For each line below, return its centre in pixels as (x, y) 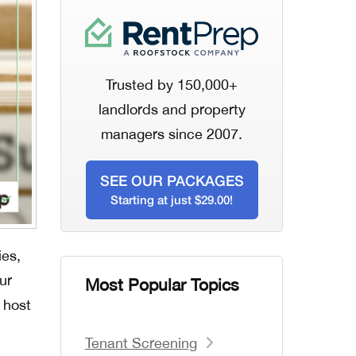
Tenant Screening (141, 343)
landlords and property (172, 109)
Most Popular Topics (162, 284)
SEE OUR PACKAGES (172, 180)
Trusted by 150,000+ (172, 85)
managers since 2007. (172, 134)
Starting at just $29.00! (172, 199)
